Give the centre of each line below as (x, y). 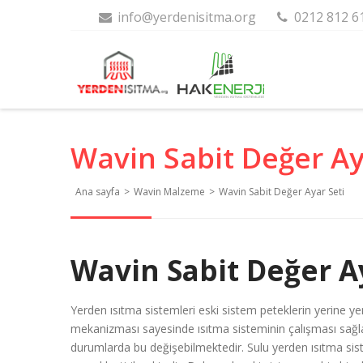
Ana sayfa (98, 192)
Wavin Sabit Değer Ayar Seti (282, 192)
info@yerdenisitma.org (185, 17)
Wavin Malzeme (171, 192)
